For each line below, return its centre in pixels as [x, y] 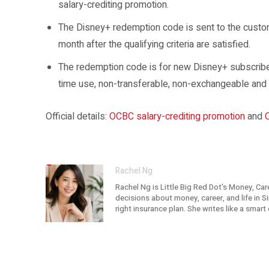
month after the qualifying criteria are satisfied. [154, 44]
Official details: [77, 116]
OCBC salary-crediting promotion [177, 116]
